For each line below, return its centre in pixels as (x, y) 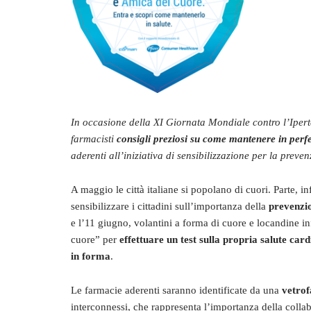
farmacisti (94, 139)
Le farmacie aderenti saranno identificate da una (176, 290)
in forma (91, 256)
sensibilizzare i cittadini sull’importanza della (170, 206)
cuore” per (95, 239)
